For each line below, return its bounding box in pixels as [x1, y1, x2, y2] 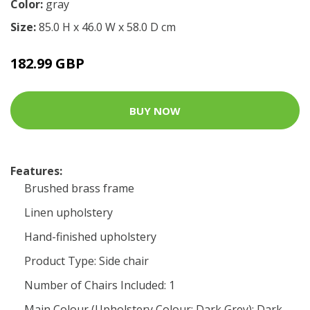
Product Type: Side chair [24, 253, 149, 268]
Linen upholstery [24, 205, 113, 220]
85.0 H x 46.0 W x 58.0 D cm [39, 19, 176, 35]
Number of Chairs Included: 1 [24, 277, 175, 293]
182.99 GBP [10, 54, 84, 73]
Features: [10, 163, 62, 179]
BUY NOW [129, 103, 181, 118]
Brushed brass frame [24, 181, 134, 196]
